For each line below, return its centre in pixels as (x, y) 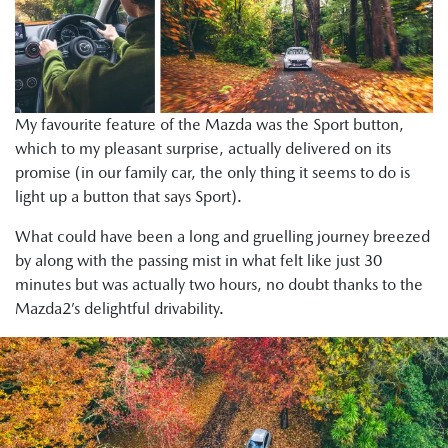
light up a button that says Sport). (128, 197)
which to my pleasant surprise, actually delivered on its (203, 149)
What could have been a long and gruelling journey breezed (222, 237)
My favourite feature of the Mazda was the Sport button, (209, 125)
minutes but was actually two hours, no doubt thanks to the (219, 285)
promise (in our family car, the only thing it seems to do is (212, 173)
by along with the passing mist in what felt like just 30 (198, 261)
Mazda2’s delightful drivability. (121, 309)
